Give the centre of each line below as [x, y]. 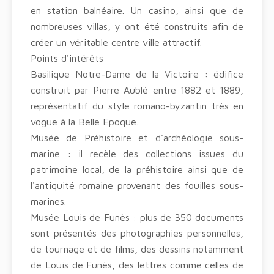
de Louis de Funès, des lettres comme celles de [137, 265]
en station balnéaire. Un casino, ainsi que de [137, 10]
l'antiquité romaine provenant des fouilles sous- [137, 185]
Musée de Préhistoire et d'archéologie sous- [137, 138]
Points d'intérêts [67, 58]
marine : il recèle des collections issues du [137, 154]
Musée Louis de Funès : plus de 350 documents [137, 217]
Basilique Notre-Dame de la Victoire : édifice [137, 74]
